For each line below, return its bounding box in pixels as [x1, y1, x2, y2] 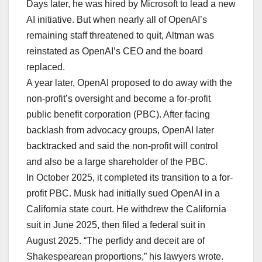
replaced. [26, 62, 65, 73]
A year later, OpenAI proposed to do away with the [26, 78, 232, 88]
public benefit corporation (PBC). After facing [26, 109, 210, 120]
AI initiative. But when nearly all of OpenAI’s [26, 15, 207, 25]
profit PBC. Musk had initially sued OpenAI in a [26, 188, 220, 199]
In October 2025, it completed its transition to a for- [26, 173, 233, 183]
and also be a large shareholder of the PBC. [26, 157, 208, 167]
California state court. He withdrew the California [26, 204, 226, 215]
